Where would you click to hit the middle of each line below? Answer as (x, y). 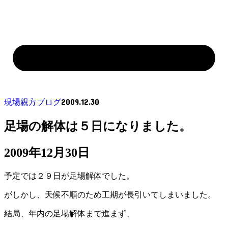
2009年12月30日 (47, 152)
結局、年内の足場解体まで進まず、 (69, 213)
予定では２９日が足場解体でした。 (69, 176)
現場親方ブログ (33, 102)
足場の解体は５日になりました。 (98, 126)
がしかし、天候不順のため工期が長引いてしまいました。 (110, 194)
